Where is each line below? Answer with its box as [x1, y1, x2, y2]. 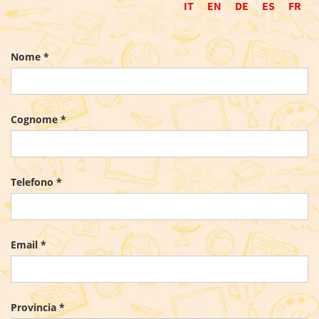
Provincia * [11, 300, 65, 314]
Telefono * [11, 175, 62, 189]
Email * [11, 238, 46, 251]
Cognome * [11, 113, 66, 126]
